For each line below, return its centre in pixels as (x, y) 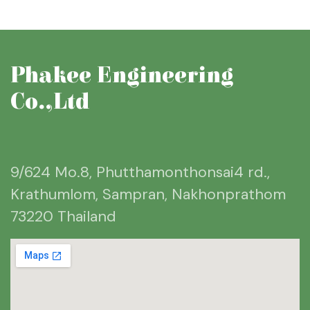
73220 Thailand (63, 217)
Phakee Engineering (122, 76)
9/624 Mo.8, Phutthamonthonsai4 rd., (140, 172)
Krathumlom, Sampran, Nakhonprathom (148, 194)
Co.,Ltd (50, 102)
